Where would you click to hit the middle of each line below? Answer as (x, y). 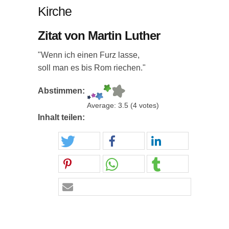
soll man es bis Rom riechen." (92, 68)
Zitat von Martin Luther (99, 36)
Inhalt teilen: (62, 117)
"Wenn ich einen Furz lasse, (89, 55)
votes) (148, 106)
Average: (102, 106)
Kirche (55, 11)
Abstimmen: (62, 91)
